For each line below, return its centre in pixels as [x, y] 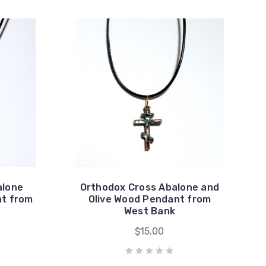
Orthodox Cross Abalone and [150, 187]
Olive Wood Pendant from [150, 199]
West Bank [149, 211]
